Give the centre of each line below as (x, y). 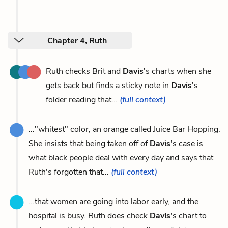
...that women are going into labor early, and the (113, 201)
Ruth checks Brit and (84, 71)
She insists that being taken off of (89, 143)
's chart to (189, 216)
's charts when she (177, 71)
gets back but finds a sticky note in (108, 85)
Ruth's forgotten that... (70, 172)
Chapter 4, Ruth (77, 40)
